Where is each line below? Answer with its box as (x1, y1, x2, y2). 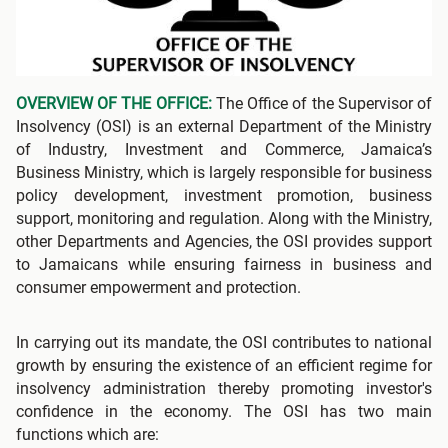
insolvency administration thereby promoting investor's (16, 379, 432, 399)
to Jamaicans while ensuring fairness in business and (16, 255, 432, 275)
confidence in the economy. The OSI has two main (16, 402, 432, 422)
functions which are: (16, 425, 159, 445)
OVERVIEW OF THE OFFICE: (16, 94, 212, 114)
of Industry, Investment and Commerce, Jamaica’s (16, 140, 432, 160)
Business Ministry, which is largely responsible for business (16, 163, 432, 183)
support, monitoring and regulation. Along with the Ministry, (16, 209, 432, 229)
